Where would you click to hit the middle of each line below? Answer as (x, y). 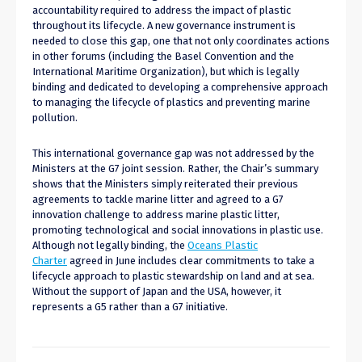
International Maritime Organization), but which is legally (166, 71)
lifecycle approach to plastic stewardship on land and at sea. (173, 276)
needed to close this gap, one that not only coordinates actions (181, 40)
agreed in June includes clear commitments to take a (191, 260)
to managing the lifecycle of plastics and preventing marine (171, 102)
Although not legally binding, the (110, 245)
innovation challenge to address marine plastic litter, (156, 214)
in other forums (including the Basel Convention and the (163, 56)
